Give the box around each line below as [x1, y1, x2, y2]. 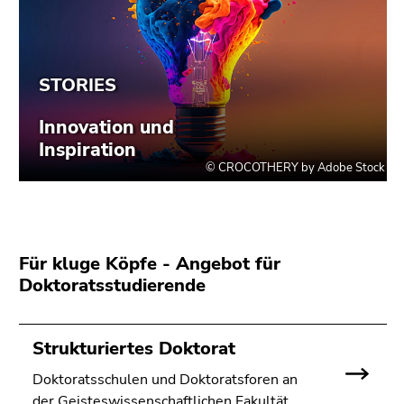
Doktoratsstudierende [19, 273, 206, 298]
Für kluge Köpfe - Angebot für [19, 252, 280, 277]
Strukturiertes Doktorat [32, 336, 235, 362]
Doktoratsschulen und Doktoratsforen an [32, 370, 298, 390]
